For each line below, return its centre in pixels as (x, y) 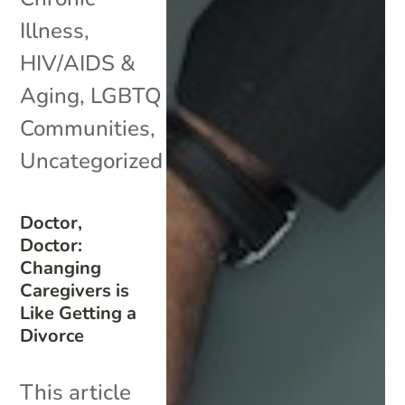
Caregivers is (75, 290)
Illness (52, 30)
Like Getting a (79, 313)
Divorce (52, 335)
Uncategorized (92, 160)
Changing (61, 268)
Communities (85, 128)
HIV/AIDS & (78, 63)
